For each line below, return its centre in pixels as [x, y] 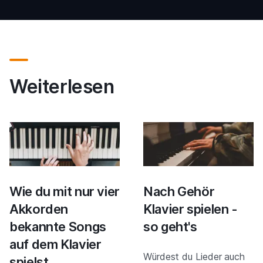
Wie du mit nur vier [65, 191]
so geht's [170, 226]
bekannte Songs [58, 226]
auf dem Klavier [55, 244]
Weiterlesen [62, 86]
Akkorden [39, 209]
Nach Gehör [179, 191]
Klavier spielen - [190, 209]
